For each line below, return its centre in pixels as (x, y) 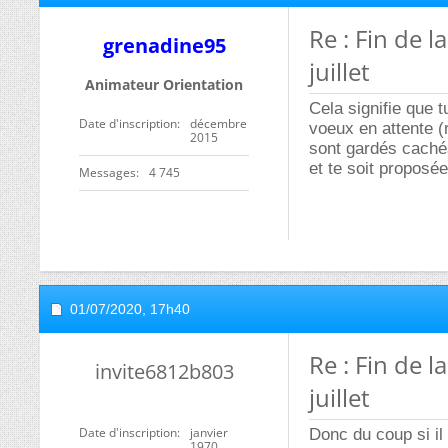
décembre (218, 123)
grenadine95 (164, 45)
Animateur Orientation (164, 84)
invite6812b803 (164, 371)
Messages (107, 172)
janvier (209, 432)
